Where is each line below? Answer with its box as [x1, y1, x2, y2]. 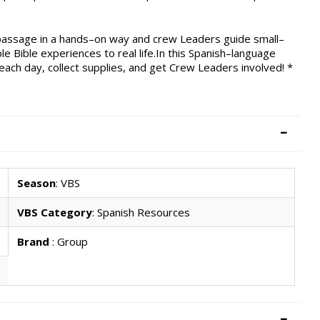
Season [16, 176, 56, 191]
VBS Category [16, 205, 92, 220]
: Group [51, 234, 88, 249]
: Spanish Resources [91, 205, 190, 220]
